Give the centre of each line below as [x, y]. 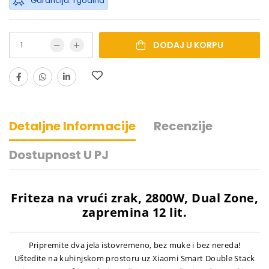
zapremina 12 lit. [134, 213]
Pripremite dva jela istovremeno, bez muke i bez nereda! [134, 245]
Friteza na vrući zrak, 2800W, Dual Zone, [134, 198]
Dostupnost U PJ [59, 155]
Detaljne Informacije [72, 126]
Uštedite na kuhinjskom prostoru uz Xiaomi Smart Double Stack [134, 258]
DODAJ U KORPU [188, 45]
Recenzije [183, 126]
